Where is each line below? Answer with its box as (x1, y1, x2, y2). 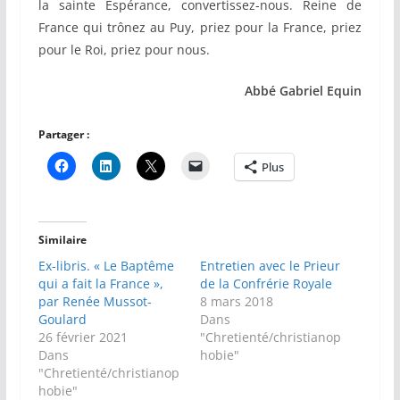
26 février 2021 (37, 329, 128, 346)
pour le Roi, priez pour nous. (37, 41, 210, 59)
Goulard (37, 311, 87, 329)
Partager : (37, 127, 89, 143)
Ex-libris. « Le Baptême (37, 257, 174, 275)
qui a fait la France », (37, 275, 163, 293)
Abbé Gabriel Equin (245, 82, 362, 100)
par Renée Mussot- (37, 293, 152, 311)
